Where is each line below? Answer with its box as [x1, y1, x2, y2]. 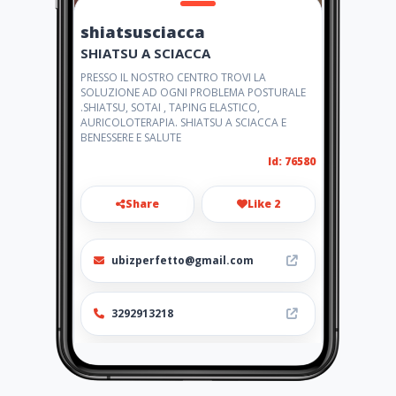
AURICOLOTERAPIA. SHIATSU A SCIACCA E [80, 115, 286, 130]
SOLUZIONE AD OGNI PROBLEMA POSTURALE [80, 85, 306, 100]
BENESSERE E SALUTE [80, 130, 181, 145]
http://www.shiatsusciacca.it [111, 359, 276, 374]
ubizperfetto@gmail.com [111, 253, 254, 268]
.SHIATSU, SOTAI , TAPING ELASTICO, [80, 100, 260, 115]
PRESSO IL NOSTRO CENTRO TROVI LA [80, 70, 266, 85]
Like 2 [247, 196, 280, 211]
